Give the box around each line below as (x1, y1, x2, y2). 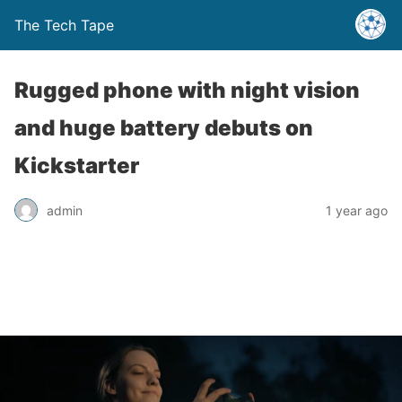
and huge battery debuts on (14, 115, 313, 141)
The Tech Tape (14, 16, 114, 34)
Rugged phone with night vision (14, 77, 360, 103)
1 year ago (326, 202, 388, 218)
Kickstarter (14, 153, 139, 179)
